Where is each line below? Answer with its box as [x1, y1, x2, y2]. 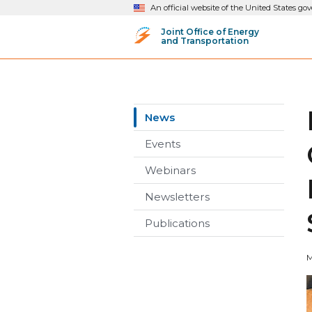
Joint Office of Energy [161, 26, 259, 37]
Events [145, 137, 180, 150]
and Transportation [161, 35, 249, 46]
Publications [145, 217, 210, 230]
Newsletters [145, 190, 210, 203]
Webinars [145, 164, 196, 177]
